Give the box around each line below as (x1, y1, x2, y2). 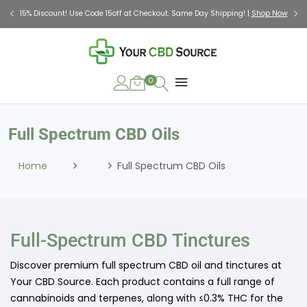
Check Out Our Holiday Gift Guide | (75, 8, 201, 19)
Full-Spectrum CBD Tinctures (10, 230, 250, 251)
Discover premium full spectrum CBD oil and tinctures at (10, 258, 282, 272)
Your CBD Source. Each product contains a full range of (10, 275, 275, 288)
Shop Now (201, 8, 238, 19)
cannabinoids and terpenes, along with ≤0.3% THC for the (10, 291, 283, 305)
